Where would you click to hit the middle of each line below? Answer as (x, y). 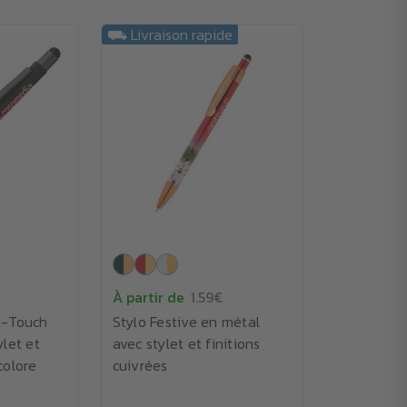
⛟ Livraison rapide (169, 35)
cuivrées (140, 365)
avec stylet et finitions (186, 343)
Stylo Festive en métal (186, 322)
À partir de (148, 297)
